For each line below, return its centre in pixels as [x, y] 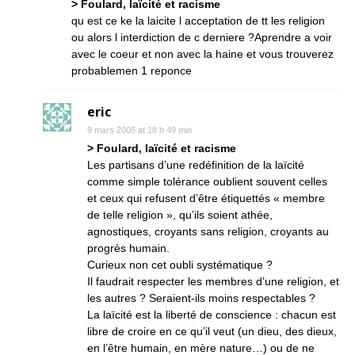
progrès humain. [128, 248]
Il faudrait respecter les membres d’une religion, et [213, 281]
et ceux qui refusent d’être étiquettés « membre [206, 198]
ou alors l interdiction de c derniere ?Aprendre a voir [202, 37]
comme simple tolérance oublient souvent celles [207, 181]
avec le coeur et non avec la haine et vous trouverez [202, 54]
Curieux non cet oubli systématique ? [180, 265]
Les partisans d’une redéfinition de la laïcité [196, 165]
